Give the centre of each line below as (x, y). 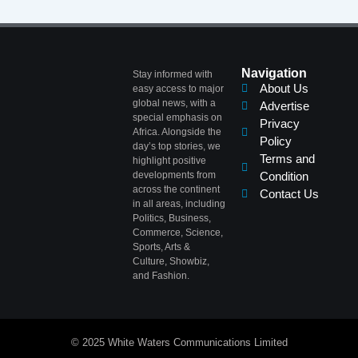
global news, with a (174, 103)
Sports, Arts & (161, 247)
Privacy (279, 124)
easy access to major (178, 89)
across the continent (176, 190)
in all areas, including (179, 204)
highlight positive (169, 161)
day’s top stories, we (177, 147)
